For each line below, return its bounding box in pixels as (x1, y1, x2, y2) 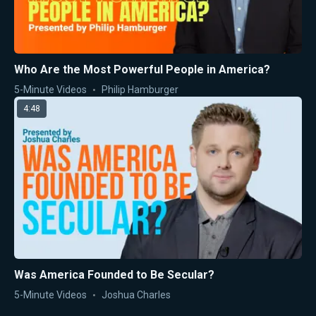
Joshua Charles (102, 288, 171, 300)
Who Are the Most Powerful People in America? (14, 63, 270, 77)
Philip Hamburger (102, 84, 178, 96)
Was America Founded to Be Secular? (14, 267, 214, 281)
